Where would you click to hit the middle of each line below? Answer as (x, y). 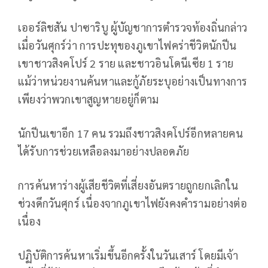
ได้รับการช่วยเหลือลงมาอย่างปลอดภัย (104, 151)
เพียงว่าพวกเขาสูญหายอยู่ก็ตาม (89, 99)
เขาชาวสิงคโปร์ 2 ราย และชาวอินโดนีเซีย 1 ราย (126, 63)
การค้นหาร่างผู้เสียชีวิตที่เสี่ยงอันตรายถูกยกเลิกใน (128, 185)
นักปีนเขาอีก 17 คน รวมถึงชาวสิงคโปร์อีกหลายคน (130, 133)
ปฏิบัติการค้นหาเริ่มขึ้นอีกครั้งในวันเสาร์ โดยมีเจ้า (128, 255)
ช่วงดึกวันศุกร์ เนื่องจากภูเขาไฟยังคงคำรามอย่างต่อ (133, 203)
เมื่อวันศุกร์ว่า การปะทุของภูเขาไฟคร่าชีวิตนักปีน (127, 45)
